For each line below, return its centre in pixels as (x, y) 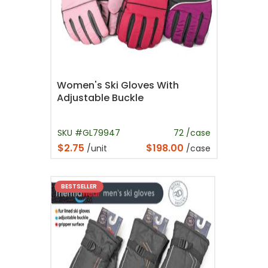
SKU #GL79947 (89, 133)
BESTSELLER (79, 186)
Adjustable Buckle (100, 98)
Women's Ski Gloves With (118, 85)
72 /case (192, 133)
